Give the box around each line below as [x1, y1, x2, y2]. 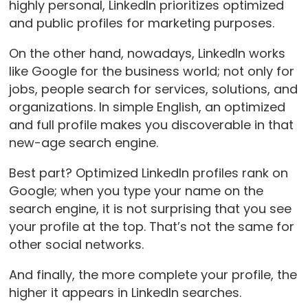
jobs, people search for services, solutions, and [8, 80, 298, 98]
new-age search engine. [8, 134, 162, 152]
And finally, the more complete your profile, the [8, 266, 297, 284]
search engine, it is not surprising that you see [8, 200, 291, 218]
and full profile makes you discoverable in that [8, 116, 294, 134]
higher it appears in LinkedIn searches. [8, 284, 241, 302]
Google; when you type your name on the [8, 182, 263, 200]
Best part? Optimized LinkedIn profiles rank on [8, 164, 288, 182]
